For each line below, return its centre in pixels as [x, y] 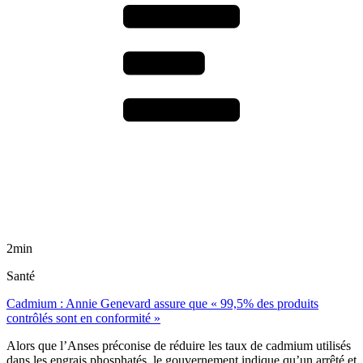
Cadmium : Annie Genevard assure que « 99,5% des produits [162, 304]
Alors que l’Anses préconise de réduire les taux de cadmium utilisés [179, 346]
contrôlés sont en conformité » [83, 318]
